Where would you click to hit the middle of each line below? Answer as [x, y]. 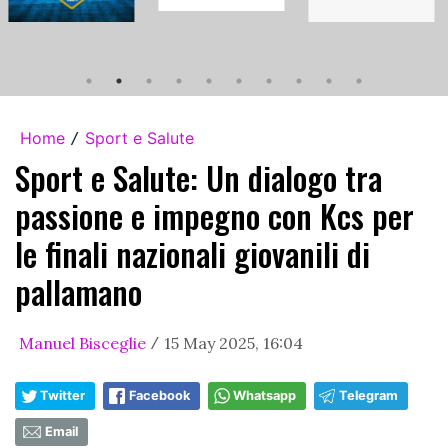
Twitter [62, 395]
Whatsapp [264, 395]
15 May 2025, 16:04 [233, 342]
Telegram [368, 395]
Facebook [159, 395]
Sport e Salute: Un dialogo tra [198, 177]
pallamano [78, 291]
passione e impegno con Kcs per [214, 215]
